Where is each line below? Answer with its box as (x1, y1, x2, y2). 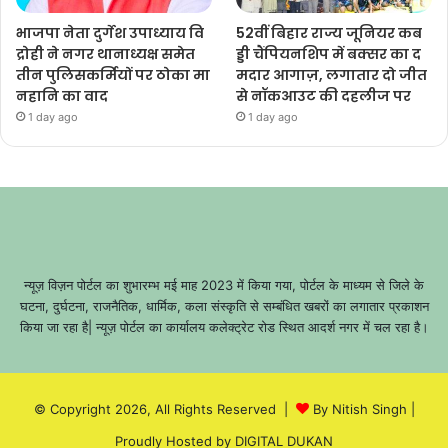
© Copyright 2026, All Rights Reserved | (33, 400, 296, 417)
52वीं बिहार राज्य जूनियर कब (236, 22, 423, 43)
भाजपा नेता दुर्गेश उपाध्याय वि (16, 22, 204, 43)
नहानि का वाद (16, 85, 108, 106)
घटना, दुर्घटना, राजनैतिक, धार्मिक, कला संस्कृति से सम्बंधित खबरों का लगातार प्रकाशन (19, 297, 429, 314)
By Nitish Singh (312, 400, 407, 417)
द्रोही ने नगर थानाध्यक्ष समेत (16, 43, 198, 64)
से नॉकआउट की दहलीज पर (236, 85, 412, 106)
